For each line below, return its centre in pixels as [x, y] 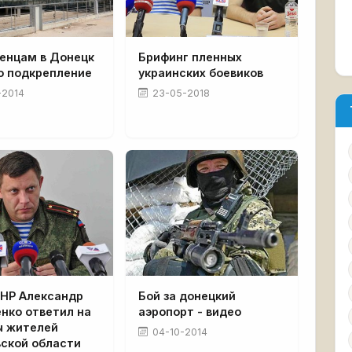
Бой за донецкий [187, 295]
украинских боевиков [200, 72]
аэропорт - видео [189, 311]
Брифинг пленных [190, 57]
